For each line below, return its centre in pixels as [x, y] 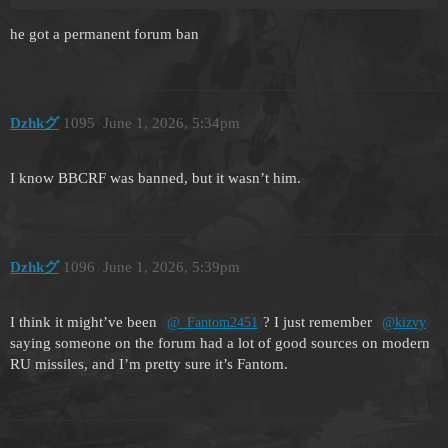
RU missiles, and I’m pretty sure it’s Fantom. [149, 364]
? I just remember [320, 322]
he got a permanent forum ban [104, 33]
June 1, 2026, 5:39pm [171, 267]
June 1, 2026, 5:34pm [171, 123]
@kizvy [403, 323]
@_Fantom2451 [212, 323]
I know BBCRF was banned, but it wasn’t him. [155, 177]
